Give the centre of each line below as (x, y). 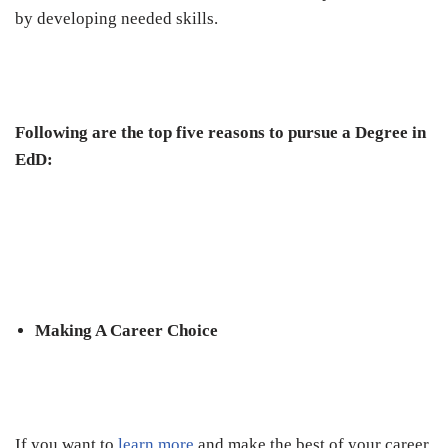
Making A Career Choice (126, 331)
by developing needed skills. (118, 19)
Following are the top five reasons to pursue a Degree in (220, 133)
